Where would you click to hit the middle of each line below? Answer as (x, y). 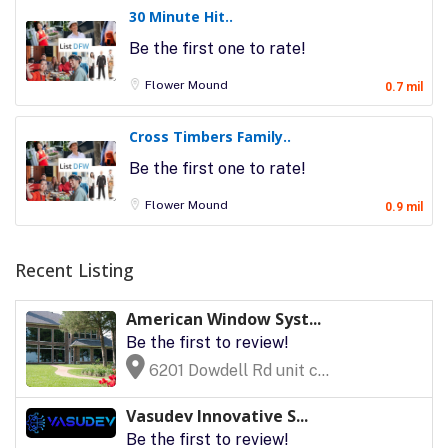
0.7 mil (404, 86)
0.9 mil (404, 206)
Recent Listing (74, 269)
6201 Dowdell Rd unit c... (237, 370)
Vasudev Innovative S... (217, 415)
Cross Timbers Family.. (210, 136)
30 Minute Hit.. (181, 16)
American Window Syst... (223, 318)
